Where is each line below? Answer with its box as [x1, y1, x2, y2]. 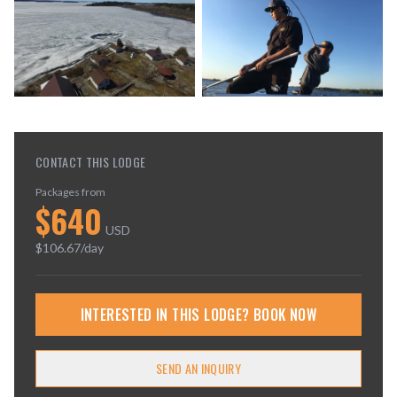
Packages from [35, 185, 105, 199]
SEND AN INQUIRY [155, 359, 242, 378]
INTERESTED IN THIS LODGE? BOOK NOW [80, 304, 317, 326]
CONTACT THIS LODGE [35, 152, 146, 172]
